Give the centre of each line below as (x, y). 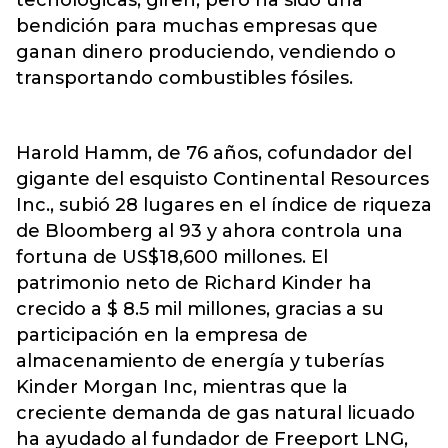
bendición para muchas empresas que (197, 26)
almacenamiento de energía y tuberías (200, 361)
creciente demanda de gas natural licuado (215, 413)
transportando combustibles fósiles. (184, 78)
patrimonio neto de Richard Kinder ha (194, 283)
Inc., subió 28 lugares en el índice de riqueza (224, 205)
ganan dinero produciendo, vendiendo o (206, 52)
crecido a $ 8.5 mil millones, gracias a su (200, 309)
